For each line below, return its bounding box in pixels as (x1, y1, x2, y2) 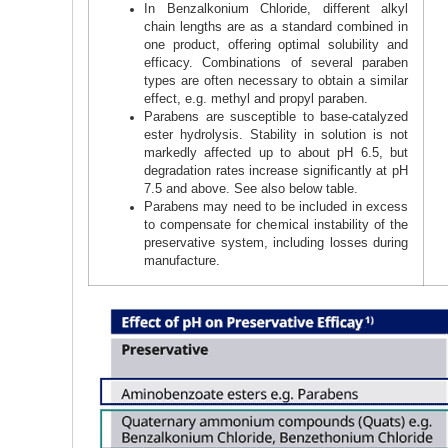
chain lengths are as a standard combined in (144, 19, 408, 34)
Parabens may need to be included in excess (144, 199, 408, 214)
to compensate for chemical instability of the (144, 217, 408, 232)
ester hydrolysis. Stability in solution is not (144, 127, 408, 142)
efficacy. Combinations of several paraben (144, 55, 408, 70)
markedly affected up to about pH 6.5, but (144, 145, 408, 160)
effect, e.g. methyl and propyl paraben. (144, 91, 368, 106)
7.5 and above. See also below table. (144, 181, 358, 196)
